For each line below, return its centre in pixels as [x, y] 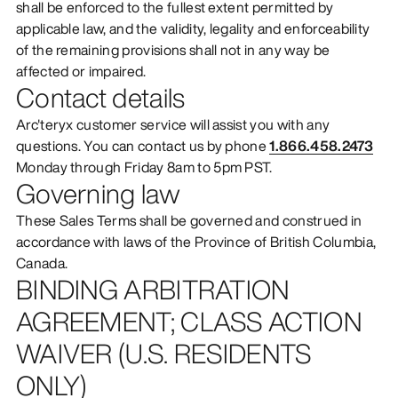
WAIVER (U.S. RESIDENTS [163, 353]
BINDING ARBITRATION [152, 289]
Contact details [100, 97]
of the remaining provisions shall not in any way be [173, 49]
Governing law [98, 193]
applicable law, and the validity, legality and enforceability [193, 28]
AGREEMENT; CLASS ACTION [188, 321]
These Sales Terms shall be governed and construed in [189, 220]
